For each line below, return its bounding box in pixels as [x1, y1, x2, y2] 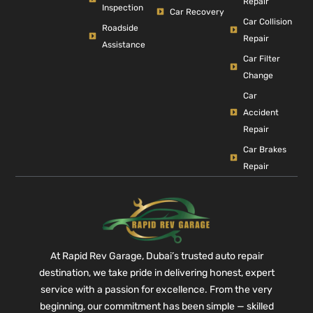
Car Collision [242, 16, 292, 27]
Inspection [101, 2, 143, 13]
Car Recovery [169, 6, 224, 17]
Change [242, 70, 273, 80]
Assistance [101, 39, 145, 50]
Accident [242, 107, 279, 117]
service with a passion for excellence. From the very [41, 284, 272, 296]
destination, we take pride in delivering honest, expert [38, 267, 275, 279]
